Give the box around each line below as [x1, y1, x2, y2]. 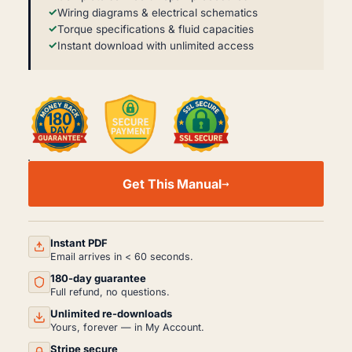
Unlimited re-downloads [50, 306, 172, 320]
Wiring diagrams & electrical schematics [57, 5, 258, 19]
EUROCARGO [28, 172, 80, 184]
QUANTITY [28, 273, 75, 284]
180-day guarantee [50, 271, 146, 284]
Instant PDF [50, 236, 108, 249]
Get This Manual [123, 175, 222, 192]
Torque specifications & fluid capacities [57, 22, 254, 35]
